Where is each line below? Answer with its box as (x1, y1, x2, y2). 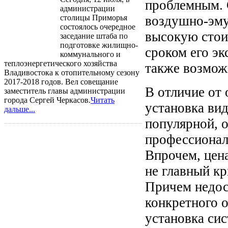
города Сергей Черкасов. (4, 95, 91, 104)
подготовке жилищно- (60, 40, 138, 49)
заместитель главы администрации (4, 86, 125, 95)
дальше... (4, 104, 35, 113)
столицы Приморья (60, 13, 127, 22)
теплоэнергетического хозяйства (4, 59, 117, 68)
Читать (91, 95, 115, 104)
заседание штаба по (60, 31, 128, 40)
